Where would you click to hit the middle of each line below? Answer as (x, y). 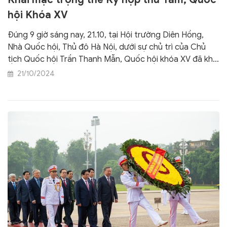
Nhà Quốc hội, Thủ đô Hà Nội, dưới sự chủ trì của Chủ (107, 47)
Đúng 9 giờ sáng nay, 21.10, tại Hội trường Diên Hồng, (106, 35)
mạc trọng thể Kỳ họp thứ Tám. (66, 71)
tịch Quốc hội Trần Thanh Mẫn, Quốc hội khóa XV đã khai (113, 59)
